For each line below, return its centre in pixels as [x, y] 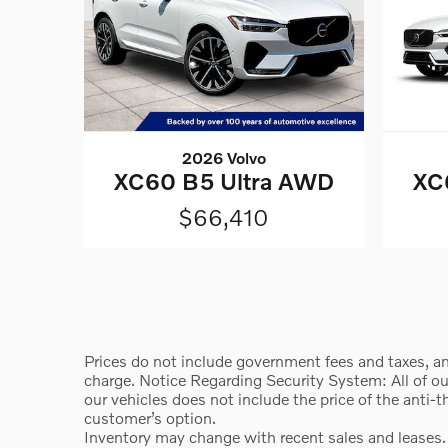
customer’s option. [150, 418]
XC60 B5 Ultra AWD [223, 180]
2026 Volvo [223, 157]
